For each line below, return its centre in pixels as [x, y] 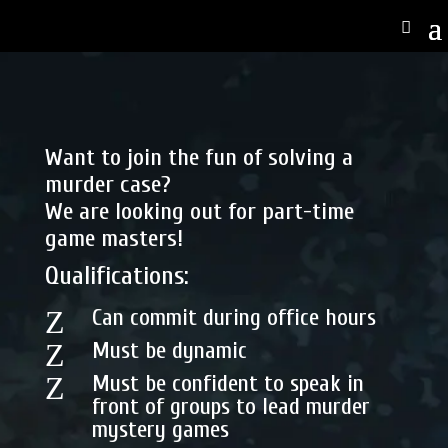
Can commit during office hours [233, 317]
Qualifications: [116, 275]
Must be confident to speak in [227, 383]
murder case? [107, 184]
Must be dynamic [169, 350]
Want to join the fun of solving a [198, 157]
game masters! [113, 238]
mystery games [160, 429]
